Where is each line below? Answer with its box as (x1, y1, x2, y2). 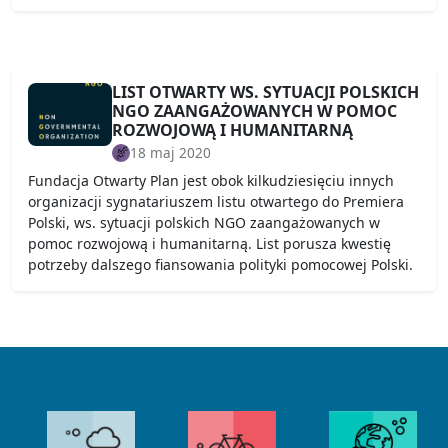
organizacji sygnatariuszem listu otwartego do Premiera (28, 192, 404, 211)
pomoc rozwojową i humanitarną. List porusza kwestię (28, 234, 391, 253)
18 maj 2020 (130, 143, 211, 162)
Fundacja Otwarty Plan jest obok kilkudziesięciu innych (28, 171, 394, 190)
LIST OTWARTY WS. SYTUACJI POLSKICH (112, 81, 419, 103)
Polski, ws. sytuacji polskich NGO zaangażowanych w (28, 213, 380, 232)
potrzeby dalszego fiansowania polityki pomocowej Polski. (28, 255, 413, 274)
